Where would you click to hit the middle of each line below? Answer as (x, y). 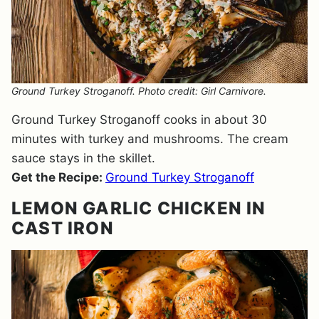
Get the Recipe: (58, 177)
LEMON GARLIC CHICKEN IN (139, 208)
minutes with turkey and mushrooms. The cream (150, 139)
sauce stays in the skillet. (83, 158)
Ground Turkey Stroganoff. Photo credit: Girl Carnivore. (139, 91)
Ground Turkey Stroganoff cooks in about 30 (139, 120)
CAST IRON (63, 228)
